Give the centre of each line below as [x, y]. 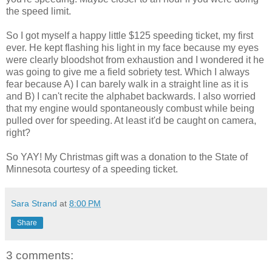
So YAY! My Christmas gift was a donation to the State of [127, 157]
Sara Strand [34, 203]
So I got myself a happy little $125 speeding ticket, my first [130, 35]
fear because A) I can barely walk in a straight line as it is [127, 84]
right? [18, 132]
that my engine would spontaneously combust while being [130, 108]
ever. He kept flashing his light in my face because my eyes [132, 47]
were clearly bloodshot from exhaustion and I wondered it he [135, 59]
